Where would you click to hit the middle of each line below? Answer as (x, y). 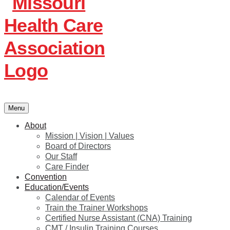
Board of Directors (78, 146)
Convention (46, 177)
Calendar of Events (80, 198)
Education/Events (57, 187)
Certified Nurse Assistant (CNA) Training (119, 218)
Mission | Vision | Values (90, 136)
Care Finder (67, 167)
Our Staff (61, 157)
